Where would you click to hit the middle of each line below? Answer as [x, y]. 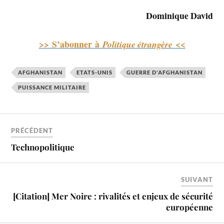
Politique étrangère [137, 44]
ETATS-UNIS [95, 72]
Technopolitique [43, 147]
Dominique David [179, 16]
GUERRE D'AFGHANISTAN [165, 72]
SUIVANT [197, 180]
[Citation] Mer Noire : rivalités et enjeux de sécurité [113, 196]
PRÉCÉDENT [32, 131]
